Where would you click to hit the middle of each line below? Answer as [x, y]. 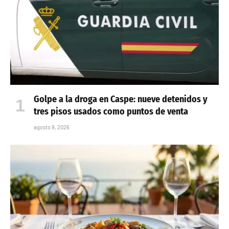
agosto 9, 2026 [52, 127]
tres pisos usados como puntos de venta [111, 112]
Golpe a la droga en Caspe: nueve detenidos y [121, 99]
